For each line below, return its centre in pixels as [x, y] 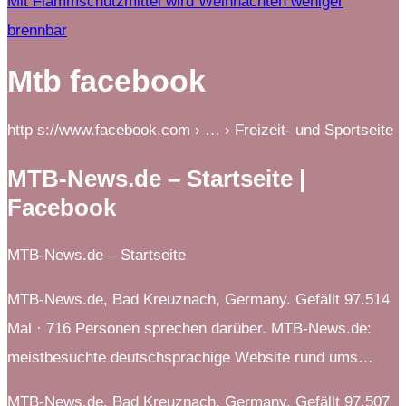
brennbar [37, 30]
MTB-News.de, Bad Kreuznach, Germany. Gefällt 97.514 [198, 299]
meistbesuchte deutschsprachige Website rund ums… [190, 357]
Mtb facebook [106, 80]
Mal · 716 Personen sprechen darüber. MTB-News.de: [189, 328]
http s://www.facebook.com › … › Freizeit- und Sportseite [200, 130]
